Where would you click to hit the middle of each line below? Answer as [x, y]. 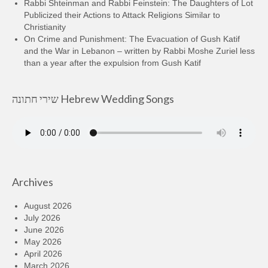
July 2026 [42, 218]
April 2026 [43, 254]
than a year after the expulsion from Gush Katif [112, 63]
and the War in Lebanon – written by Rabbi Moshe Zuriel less [139, 51]
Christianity [45, 27]
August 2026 [48, 206]
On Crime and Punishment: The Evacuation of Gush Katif [132, 39]
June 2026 [44, 230]
